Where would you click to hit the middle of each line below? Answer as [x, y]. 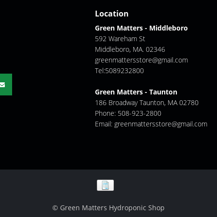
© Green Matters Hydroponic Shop [108, 207]
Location [112, 14]
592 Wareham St [120, 39]
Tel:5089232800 [119, 70]
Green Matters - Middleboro [141, 28]
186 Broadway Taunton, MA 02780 [147, 102]
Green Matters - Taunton [136, 92]
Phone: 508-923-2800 [128, 113]
